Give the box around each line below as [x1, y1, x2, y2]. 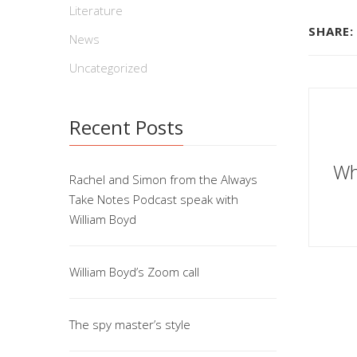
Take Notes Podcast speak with [69, 191, 238, 207]
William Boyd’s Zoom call [69, 264, 199, 280]
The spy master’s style [69, 316, 190, 332]
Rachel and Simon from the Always [69, 171, 257, 187]
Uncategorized [69, 60, 147, 76]
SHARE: [308, 23, 354, 39]
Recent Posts [69, 114, 183, 140]
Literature [69, 2, 123, 18]
